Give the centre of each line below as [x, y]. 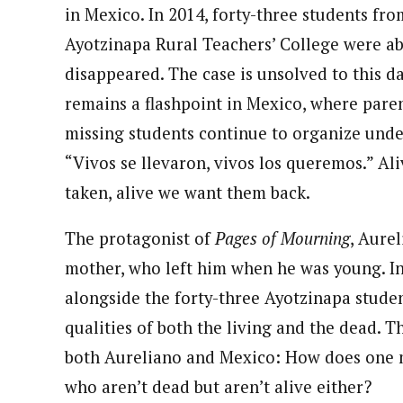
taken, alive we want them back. [188, 192]
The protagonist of [140, 239]
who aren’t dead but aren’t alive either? [218, 387]
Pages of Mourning [282, 239]
